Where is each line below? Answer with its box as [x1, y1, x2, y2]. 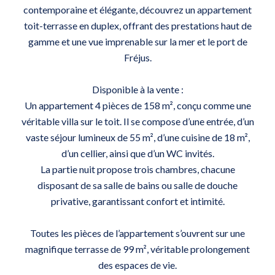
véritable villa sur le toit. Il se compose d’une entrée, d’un [21, 115, 254, 127]
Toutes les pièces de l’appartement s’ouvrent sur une [30, 227, 245, 239]
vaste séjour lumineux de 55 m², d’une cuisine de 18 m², [25, 131, 250, 143]
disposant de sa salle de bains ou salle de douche [37, 179, 238, 191]
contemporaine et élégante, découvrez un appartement [23, 4, 252, 15]
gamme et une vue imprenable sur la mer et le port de [28, 36, 247, 47]
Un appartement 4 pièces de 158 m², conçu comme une [24, 99, 251, 111]
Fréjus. [123, 52, 152, 63]
